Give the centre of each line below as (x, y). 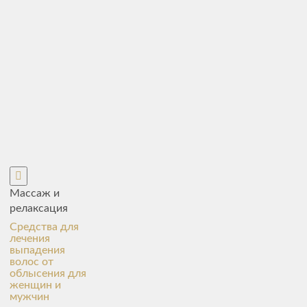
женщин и (35, 285)
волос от (31, 262)
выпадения (37, 250)
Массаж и (34, 193)
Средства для (44, 227)
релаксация (38, 208)
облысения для (48, 273)
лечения (29, 238)
